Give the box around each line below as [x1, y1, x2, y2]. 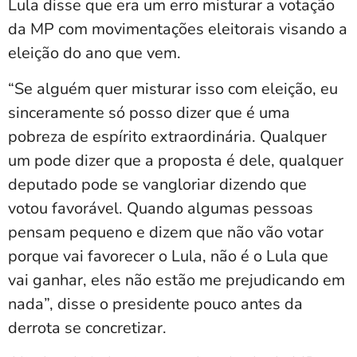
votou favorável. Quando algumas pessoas [8, 197, 313, 219]
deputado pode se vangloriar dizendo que [8, 173, 307, 195]
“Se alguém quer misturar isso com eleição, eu [8, 77, 338, 100]
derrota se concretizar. [8, 316, 167, 339]
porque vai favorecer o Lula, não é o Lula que [8, 245, 328, 267]
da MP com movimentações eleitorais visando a [8, 18, 347, 41]
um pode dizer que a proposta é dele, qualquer [8, 149, 343, 171]
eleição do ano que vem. [8, 42, 181, 65]
